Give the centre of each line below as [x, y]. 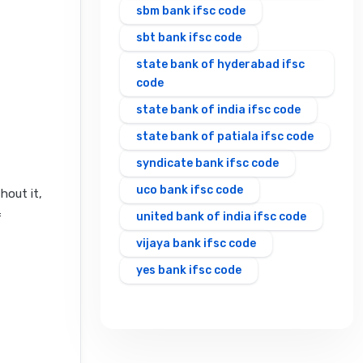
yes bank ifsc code [189, 271]
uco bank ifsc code [190, 190]
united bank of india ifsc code [221, 217]
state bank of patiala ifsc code [225, 137]
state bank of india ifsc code [218, 110]
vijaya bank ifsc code [196, 244]
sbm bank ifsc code [191, 11]
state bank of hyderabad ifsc [220, 65]
